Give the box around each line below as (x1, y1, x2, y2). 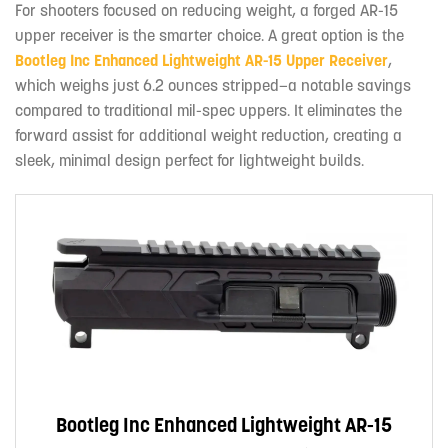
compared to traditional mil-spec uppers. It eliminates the (15, 100, 402, 121)
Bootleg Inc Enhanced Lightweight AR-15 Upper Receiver (15, 50, 388, 71)
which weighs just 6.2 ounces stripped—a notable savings (15, 75, 411, 96)
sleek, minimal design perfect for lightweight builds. (15, 150, 364, 171)
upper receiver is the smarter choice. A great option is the (15, 25, 404, 46)
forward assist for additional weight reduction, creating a (15, 125, 402, 146)
